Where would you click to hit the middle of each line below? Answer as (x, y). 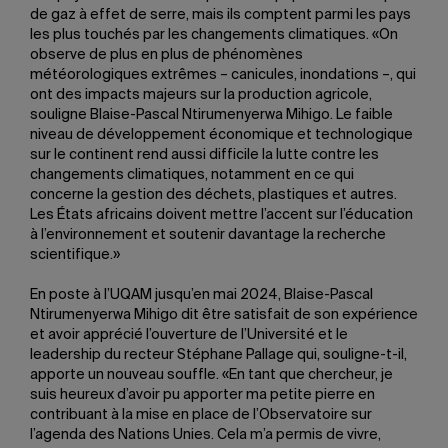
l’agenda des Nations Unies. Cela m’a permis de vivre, (205, 435)
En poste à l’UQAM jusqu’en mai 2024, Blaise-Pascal (201, 295)
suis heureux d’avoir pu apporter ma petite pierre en (202, 395)
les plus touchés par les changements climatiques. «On (214, 35)
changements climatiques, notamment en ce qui (192, 175)
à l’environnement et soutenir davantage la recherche (208, 235)
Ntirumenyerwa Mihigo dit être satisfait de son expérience (224, 315)
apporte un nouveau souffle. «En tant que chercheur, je (211, 375)
